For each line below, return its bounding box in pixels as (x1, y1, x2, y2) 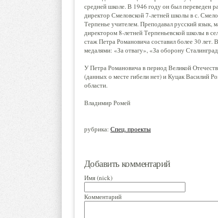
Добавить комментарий (84, 157, 170, 170)
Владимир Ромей (84, 98, 130, 107)
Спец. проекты (110, 125, 151, 133)
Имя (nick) (84, 173, 112, 182)
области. (84, 81, 108, 90)
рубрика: (84, 125, 110, 133)
